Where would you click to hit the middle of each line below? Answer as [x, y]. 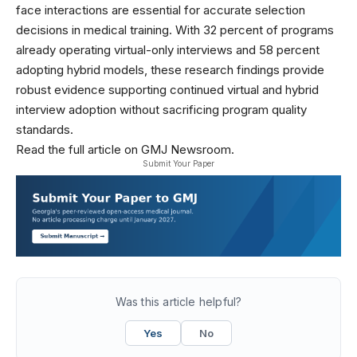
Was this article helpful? [178, 301]
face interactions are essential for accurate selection [161, 10]
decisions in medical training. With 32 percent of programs [175, 29]
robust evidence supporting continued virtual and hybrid [167, 89]
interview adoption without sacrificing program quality [161, 109]
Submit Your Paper [178, 163]
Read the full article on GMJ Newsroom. [125, 149]
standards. [45, 129]
